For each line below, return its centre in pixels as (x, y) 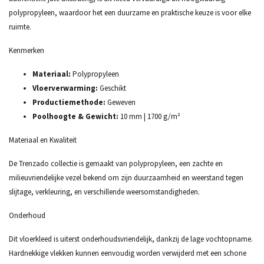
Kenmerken (27, 50)
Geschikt (112, 88)
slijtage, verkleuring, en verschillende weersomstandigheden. (104, 192)
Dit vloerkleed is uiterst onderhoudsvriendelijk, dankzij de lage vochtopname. (131, 239)
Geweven (121, 102)
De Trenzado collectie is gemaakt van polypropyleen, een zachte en (116, 164)
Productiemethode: (69, 102)
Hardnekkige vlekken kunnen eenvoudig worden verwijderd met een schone (128, 253)
